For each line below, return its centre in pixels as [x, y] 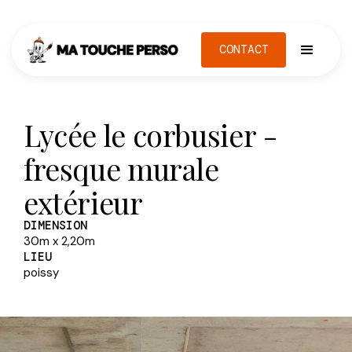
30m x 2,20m [59, 241]
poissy [41, 272]
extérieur [83, 202]
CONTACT [244, 50]
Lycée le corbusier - [150, 134]
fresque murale [121, 168]
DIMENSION [55, 225]
